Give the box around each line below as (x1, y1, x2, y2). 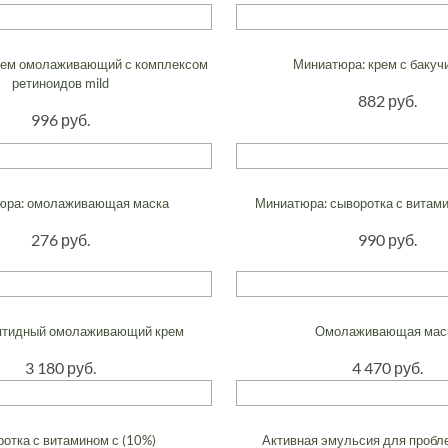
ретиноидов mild (11, 74, 109, 91)
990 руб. (357, 229, 417, 249)
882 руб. (357, 90, 417, 110)
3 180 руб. (24, 357, 96, 377)
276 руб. (30, 229, 90, 249)
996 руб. (30, 109, 90, 129)
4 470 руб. (351, 357, 423, 377)
